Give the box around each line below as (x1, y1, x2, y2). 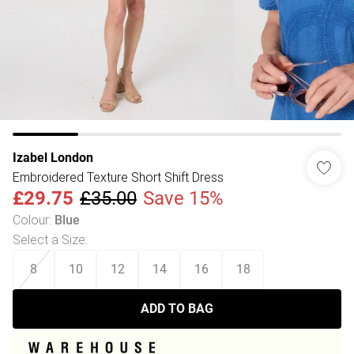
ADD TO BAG (141, 301, 213, 316)
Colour (13, 212, 49, 228)
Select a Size (13, 232, 85, 247)
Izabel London (13, 150, 93, 165)
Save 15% (143, 187, 224, 209)
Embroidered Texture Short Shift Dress (13, 169, 224, 185)
